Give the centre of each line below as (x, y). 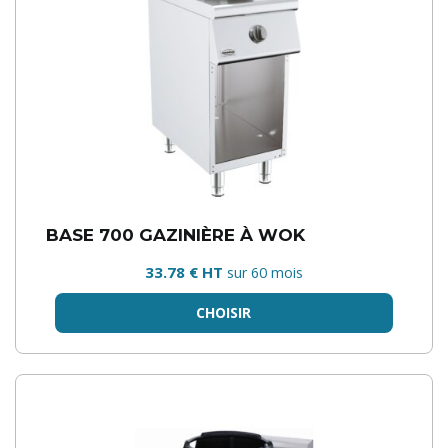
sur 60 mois (265, 272)
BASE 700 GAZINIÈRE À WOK (175, 234)
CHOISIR (224, 312)
